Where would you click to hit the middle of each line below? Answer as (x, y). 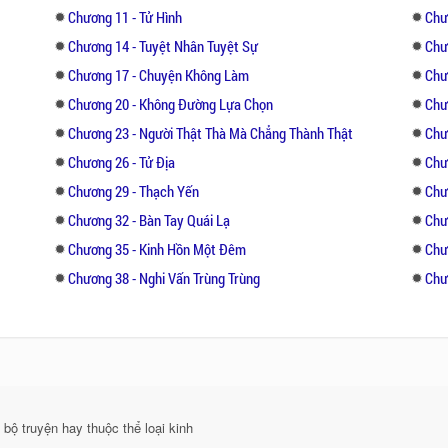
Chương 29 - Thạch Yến (134, 190)
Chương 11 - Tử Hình (125, 16)
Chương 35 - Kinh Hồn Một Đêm (157, 248)
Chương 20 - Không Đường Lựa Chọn (171, 103)
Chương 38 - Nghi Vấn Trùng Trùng (164, 277)
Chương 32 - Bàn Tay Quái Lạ (149, 219)
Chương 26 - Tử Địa (122, 161)
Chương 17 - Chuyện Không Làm (159, 74)
